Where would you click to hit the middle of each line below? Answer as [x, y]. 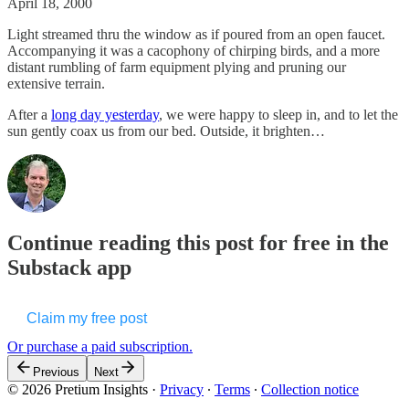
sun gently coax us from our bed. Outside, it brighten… [166, 131]
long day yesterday [105, 114]
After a [29, 114]
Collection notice [310, 389]
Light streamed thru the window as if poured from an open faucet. [196, 34]
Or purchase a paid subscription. [100, 346]
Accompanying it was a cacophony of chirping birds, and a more [194, 50]
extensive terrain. [58, 83]
